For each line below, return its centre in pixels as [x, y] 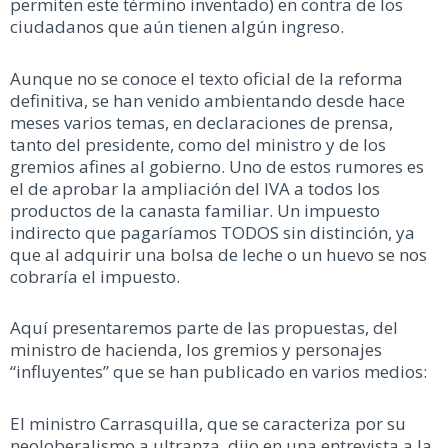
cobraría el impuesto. [95, 276]
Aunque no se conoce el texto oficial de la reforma [206, 78]
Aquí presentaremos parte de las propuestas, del [204, 328]
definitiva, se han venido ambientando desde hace [207, 100]
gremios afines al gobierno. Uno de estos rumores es [217, 166]
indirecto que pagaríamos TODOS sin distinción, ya [212, 232]
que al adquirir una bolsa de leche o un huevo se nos [218, 254]
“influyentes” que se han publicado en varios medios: [218, 372]
